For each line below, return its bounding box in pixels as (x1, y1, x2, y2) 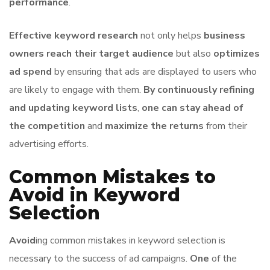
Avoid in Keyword (9, 184, 180, 206)
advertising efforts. (9, 137, 89, 151)
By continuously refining (143, 83, 254, 96)
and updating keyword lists (9, 101, 137, 115)
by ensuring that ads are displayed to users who (52, 65, 257, 78)
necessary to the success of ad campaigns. (9, 252, 190, 265)
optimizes (213, 47, 260, 60)
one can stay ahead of (142, 101, 243, 115)
